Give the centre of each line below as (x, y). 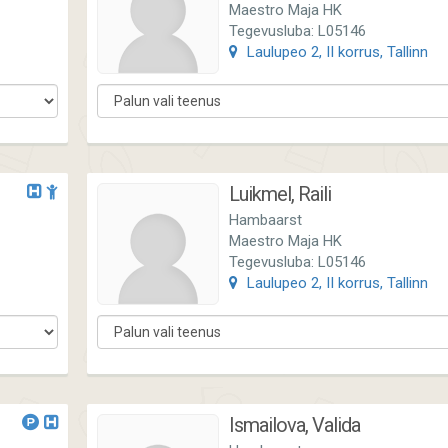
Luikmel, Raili (280, 194)
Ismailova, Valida (294, 425)
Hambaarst (265, 220)
